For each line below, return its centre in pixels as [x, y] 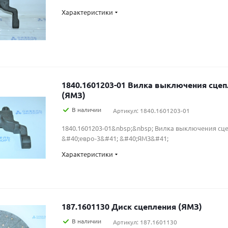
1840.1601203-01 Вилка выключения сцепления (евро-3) [95, 85]
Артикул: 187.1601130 [145, 222]
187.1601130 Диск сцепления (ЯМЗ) [157, 206]
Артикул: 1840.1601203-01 [151, 110]
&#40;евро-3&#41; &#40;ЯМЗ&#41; [115, 138]
